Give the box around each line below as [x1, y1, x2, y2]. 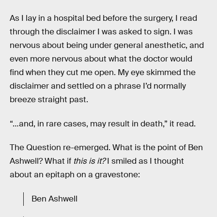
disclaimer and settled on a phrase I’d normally [10, 81, 186, 92]
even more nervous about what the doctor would [10, 54, 192, 64]
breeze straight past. [10, 94, 88, 105]
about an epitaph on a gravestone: [10, 170, 140, 180]
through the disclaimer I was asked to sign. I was [10, 27, 193, 37]
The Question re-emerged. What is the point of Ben [10, 142, 203, 153]
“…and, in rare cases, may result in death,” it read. [10, 118, 196, 129]
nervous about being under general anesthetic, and [10, 40, 204, 51]
